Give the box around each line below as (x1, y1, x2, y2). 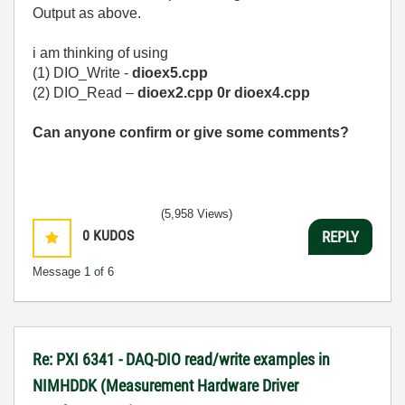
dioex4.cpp (234, 85, 310, 100)
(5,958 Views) (161, 207, 232, 221)
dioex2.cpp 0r (137, 85, 234, 100)
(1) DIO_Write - (33, 65, 132, 80)
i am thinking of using (33, 45, 168, 61)
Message (33, 265, 84, 278)
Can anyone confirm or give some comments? (33, 125, 349, 140)
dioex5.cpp (132, 65, 208, 80)
